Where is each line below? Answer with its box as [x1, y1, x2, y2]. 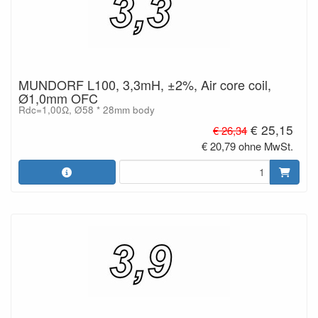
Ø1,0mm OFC [18, 89, 98, 107]
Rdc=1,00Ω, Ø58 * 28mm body [18, 103, 155, 116]
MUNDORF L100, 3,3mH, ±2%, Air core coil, [18, 75, 271, 94]
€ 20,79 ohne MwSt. [202, 138, 294, 153]
